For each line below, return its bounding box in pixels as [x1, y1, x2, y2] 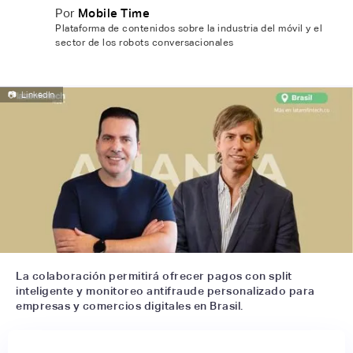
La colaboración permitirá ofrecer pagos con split [16, 269, 292, 282]
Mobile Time [77, 6, 150, 20]
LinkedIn [20, 90, 55, 99]
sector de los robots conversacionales [55, 37, 234, 48]
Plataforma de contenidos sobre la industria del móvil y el [55, 23, 322, 34]
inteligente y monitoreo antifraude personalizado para [16, 284, 315, 297]
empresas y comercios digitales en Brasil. [16, 299, 243, 312]
